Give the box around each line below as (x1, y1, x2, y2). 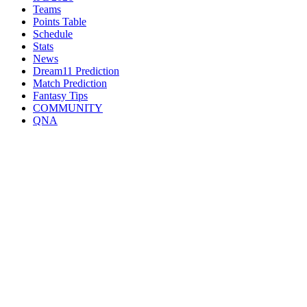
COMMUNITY (33, 102, 103, 114)
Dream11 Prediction (33, 65, 119, 77)
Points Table (33, 16, 86, 27)
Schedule (33, 28, 73, 40)
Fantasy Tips (33, 90, 88, 101)
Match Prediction (33, 77, 107, 89)
